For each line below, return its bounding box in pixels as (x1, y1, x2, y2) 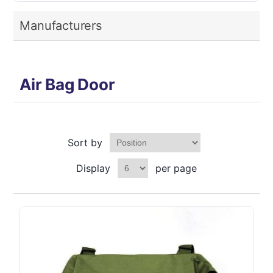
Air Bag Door (19, 75, 115, 94)
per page (155, 162, 197, 174)
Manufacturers (19, 18, 102, 33)
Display (76, 162, 110, 174)
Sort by (68, 136, 102, 149)
